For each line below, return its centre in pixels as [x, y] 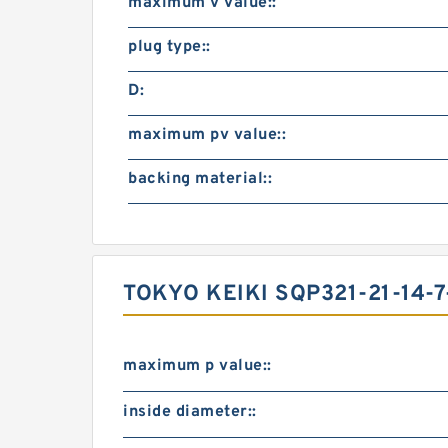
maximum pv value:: [207, 135]
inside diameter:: [190, 412]
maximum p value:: [197, 366]
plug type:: [169, 47]
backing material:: [200, 179]
